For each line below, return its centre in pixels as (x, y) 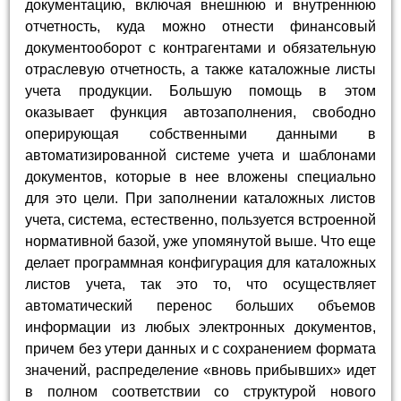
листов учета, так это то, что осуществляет (200, 284)
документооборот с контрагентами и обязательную (200, 47)
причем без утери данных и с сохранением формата (200, 348)
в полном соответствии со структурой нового (200, 391)
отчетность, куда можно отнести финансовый (200, 26)
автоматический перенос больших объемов (200, 305)
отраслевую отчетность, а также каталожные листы (200, 69)
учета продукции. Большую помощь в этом (200, 90)
